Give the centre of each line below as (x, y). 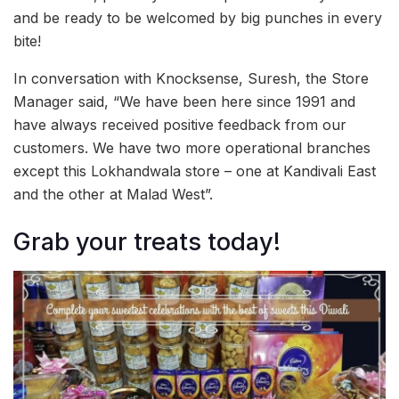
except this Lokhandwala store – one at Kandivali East (195, 171)
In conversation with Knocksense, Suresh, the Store (191, 79)
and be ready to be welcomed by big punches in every (198, 18)
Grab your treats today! (147, 241)
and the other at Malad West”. (113, 195)
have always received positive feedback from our (180, 125)
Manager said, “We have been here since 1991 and (184, 102)
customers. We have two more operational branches (192, 148)
